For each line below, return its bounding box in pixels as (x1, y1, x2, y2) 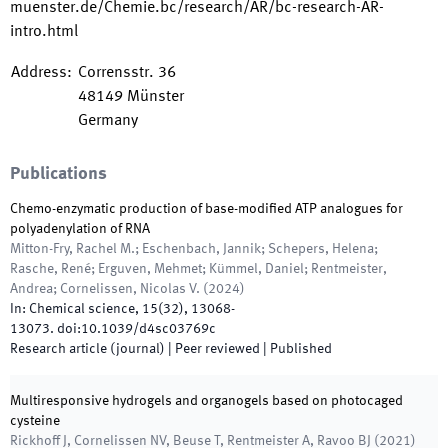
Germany (78, 113, 138, 129)
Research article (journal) (10, 342, 165, 356)
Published (270, 342, 332, 356)
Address (11, 65, 67, 81)
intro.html (10, 24, 78, 40)
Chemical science (29, 302, 135, 316)
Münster (127, 89, 184, 105)
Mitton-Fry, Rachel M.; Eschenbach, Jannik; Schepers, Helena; (10, 242, 378, 256)
